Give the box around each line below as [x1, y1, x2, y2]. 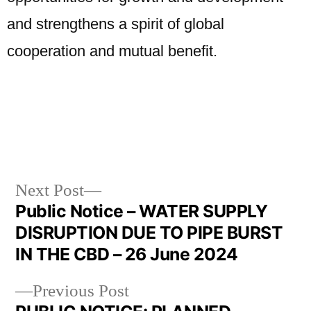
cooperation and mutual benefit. [7, 42, 217, 60]
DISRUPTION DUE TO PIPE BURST [15, 222, 283, 243]
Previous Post [33, 280, 129, 302]
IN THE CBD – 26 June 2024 [15, 244, 238, 264]
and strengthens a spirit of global [7, 15, 224, 33]
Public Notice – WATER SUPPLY [15, 201, 268, 221]
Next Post [15, 180, 84, 201]
